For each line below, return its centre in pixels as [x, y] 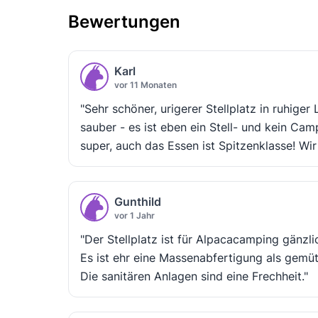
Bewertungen [124, 21]
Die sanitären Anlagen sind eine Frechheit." [194, 276]
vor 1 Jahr [135, 215]
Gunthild [138, 201]
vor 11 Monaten [146, 84]
